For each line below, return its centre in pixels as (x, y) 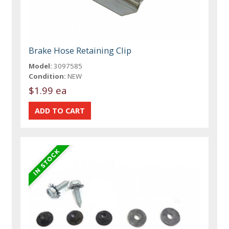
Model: (41, 66)
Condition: (48, 76)
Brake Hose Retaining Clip (80, 50)
